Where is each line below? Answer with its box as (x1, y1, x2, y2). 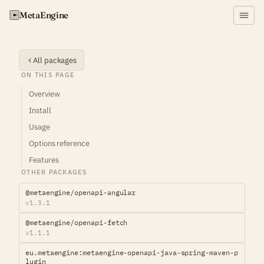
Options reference (29, 138, 90, 148)
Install (29, 105, 51, 115)
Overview (29, 89, 60, 98)
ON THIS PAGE (21, 71, 75, 79)
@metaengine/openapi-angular (25, 188, 136, 197)
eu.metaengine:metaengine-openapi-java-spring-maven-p (25, 248, 238, 257)
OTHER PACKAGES (21, 168, 88, 176)
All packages (33, 55, 77, 65)
